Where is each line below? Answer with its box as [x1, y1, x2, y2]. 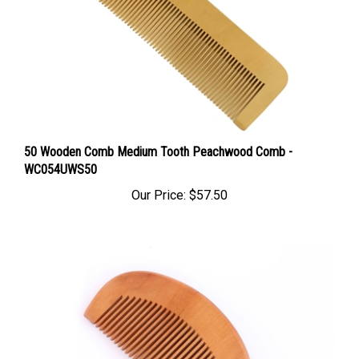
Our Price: [131, 171, 186, 187]
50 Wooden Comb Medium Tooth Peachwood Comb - [24, 127, 292, 143]
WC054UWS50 [24, 145, 97, 161]
